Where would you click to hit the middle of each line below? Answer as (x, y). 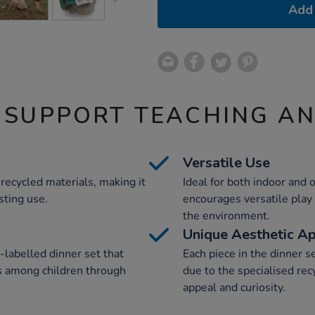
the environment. (226, 216)
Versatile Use (226, 163)
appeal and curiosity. (234, 288)
